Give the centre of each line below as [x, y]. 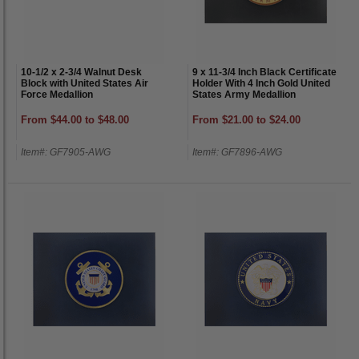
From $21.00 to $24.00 [246, 119]
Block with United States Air [85, 83]
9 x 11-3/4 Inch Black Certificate [264, 72]
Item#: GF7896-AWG [237, 152]
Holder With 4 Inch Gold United [261, 83]
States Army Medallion [244, 94]
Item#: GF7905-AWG [66, 152]
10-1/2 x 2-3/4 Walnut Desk [81, 72]
